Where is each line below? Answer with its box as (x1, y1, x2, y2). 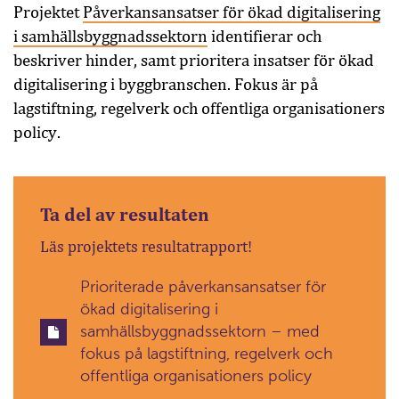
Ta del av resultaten (40, 204, 209, 225)
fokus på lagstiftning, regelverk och (80, 345, 333, 362)
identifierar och (208, 27, 322, 45)
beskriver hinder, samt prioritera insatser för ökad (13, 51, 374, 69)
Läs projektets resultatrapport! (40, 238, 252, 256)
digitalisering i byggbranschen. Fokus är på (13, 75, 318, 94)
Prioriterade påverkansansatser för (80, 278, 326, 296)
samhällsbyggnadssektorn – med (80, 322, 320, 340)
